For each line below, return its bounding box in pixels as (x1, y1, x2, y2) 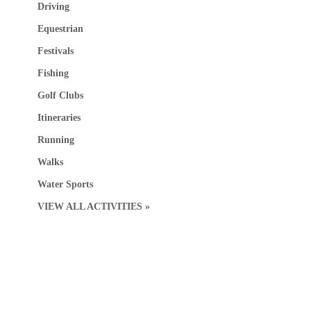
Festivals (37, 46, 74, 57)
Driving (37, 1, 69, 12)
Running (37, 135, 74, 146)
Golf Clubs (37, 90, 83, 101)
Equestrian (37, 24, 83, 35)
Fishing (37, 68, 69, 79)
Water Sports (37, 179, 93, 190)
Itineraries (37, 112, 81, 124)
